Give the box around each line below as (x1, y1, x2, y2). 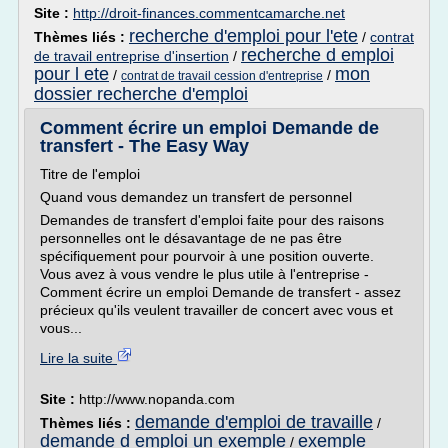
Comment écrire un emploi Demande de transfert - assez (40, 284, 401, 300)
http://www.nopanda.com (79, 391, 235, 407)
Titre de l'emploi (40, 166, 140, 182)
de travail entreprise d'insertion (34, 48, 229, 64)
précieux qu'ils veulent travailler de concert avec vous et (40, 302, 393, 318)
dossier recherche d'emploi (34, 84, 248, 104)
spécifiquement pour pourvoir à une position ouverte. (40, 248, 374, 264)
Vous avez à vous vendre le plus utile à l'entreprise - (40, 266, 369, 282)
